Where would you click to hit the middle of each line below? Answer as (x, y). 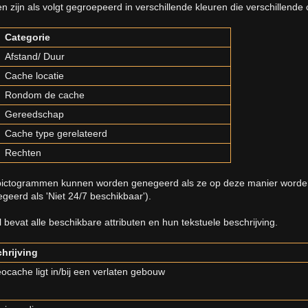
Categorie (27, 37)
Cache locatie (34, 76)
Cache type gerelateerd (56, 134)
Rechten (23, 153)
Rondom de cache (45, 95)
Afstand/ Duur (35, 57)
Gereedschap (34, 114)
